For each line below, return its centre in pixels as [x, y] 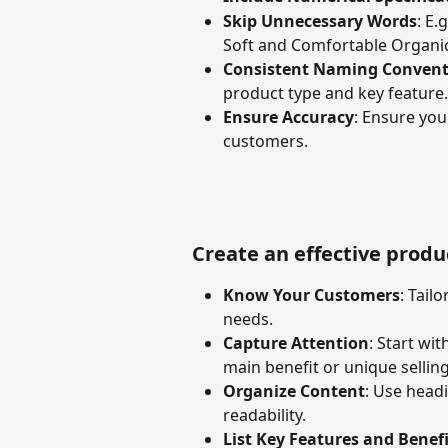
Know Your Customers [311, 295]
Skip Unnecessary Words [320, 20]
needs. [248, 319]
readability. [264, 415]
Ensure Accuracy [288, 116]
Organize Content [294, 391]
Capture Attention [296, 343]
